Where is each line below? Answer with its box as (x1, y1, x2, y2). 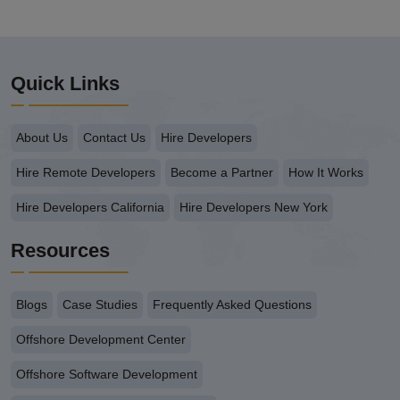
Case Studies (62, 296, 137, 312)
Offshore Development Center (16, 331, 186, 346)
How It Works (288, 164, 363, 179)
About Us (16, 129, 68, 145)
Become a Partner (171, 164, 273, 179)
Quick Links (11, 71, 120, 95)
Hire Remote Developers (16, 164, 155, 179)
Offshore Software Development (16, 366, 197, 381)
